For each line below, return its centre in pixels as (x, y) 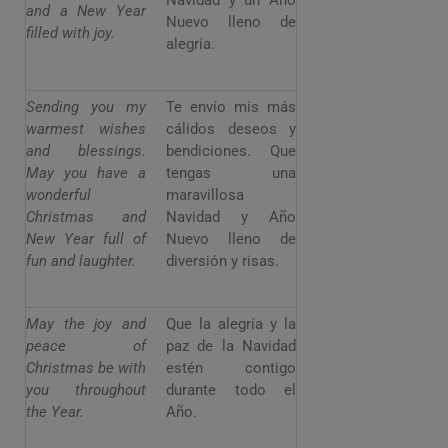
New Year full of (86, 239)
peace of (86, 346)
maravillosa (205, 195)
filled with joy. (70, 33)
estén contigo (231, 368)
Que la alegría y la (231, 324)
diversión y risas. (222, 261)
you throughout (86, 390)
